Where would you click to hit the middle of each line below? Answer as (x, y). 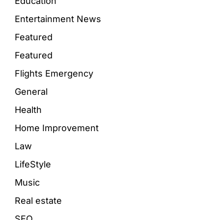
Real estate (38, 200)
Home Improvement (57, 128)
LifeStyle (33, 164)
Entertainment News (58, 19)
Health (28, 110)
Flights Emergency (54, 73)
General (31, 91)
